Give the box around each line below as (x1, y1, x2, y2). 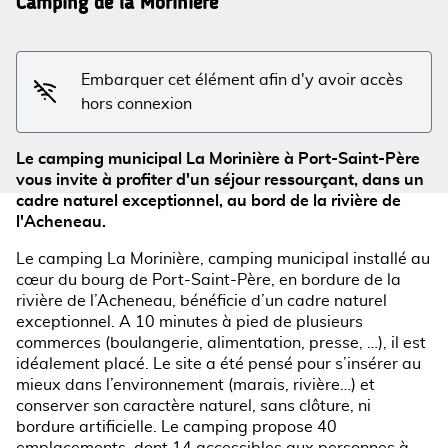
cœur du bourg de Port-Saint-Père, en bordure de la (16, 271, 401, 288)
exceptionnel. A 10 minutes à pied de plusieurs (16, 313, 363, 330)
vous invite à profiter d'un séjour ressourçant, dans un (16, 171, 424, 188)
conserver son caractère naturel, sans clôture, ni (16, 397, 371, 414)
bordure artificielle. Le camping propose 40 (16, 418, 337, 435)
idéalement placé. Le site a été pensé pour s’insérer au (16, 355, 421, 372)
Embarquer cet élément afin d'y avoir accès (81, 71, 404, 88)
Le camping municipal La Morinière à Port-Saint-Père (16, 150, 420, 167)
